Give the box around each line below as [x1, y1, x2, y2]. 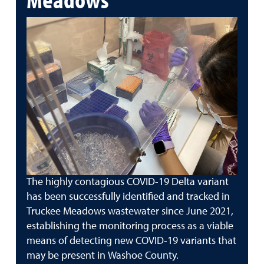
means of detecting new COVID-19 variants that [27, 236, 236, 246]
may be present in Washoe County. [27, 250, 179, 261]
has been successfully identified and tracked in [27, 192, 230, 202]
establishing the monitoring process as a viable [27, 221, 233, 232]
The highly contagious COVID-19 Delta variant [27, 177, 229, 187]
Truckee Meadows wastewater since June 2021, [27, 206, 233, 217]
